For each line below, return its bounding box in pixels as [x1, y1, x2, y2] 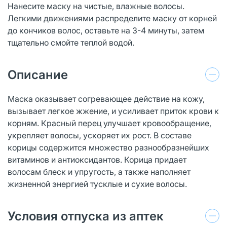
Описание [8, 67, 68, 82]
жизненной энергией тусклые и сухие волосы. [8, 178, 187, 189]
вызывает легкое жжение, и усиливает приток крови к [8, 105, 219, 116]
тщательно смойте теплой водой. [8, 37, 134, 48]
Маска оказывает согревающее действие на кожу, [8, 93, 205, 104]
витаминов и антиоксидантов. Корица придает [8, 154, 186, 165]
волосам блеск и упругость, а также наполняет [8, 166, 191, 177]
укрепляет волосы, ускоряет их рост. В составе [8, 130, 192, 140]
